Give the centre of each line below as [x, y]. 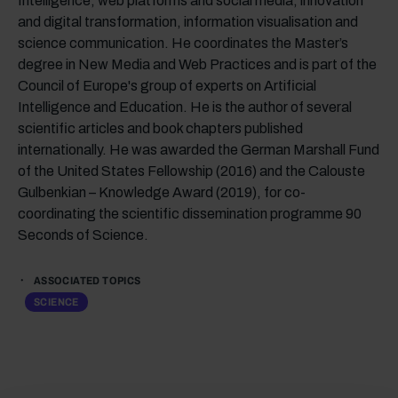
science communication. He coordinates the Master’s [183, 43]
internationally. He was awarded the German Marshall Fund [199, 149]
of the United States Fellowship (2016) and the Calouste [191, 171]
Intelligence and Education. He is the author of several [185, 107]
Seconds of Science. [83, 235]
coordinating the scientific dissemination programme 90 [190, 213]
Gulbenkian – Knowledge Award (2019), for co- [162, 192]
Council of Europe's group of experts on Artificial [167, 85]
